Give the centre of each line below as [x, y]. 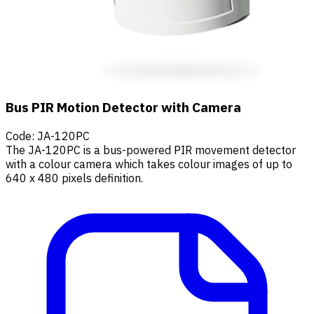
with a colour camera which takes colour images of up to [149, 164]
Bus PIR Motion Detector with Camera [123, 108]
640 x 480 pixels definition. [74, 178]
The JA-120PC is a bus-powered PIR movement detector [151, 150]
